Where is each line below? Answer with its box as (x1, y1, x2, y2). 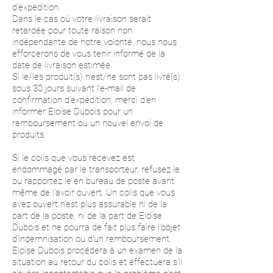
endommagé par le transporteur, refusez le (12, 164, 180, 175)
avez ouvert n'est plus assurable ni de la (12, 199, 167, 210)
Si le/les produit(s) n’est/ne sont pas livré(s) (12, 71, 180, 82)
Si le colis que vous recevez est (12, 152, 135, 163)
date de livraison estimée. (12, 60, 112, 71)
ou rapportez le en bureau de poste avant (12, 175, 174, 186)
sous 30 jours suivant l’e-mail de (12, 83, 136, 94)
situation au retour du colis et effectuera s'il (12, 257, 182, 268)
